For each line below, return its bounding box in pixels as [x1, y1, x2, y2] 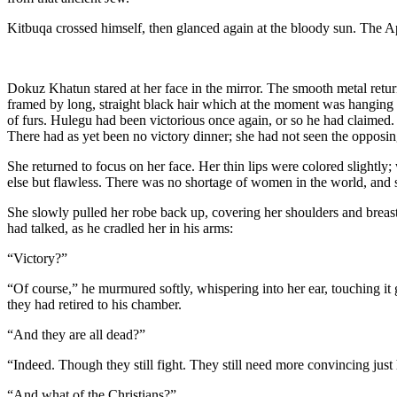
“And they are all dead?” [7, 326, 145, 342]
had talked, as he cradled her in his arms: [7, 220, 233, 236]
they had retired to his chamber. [7, 296, 182, 312]
